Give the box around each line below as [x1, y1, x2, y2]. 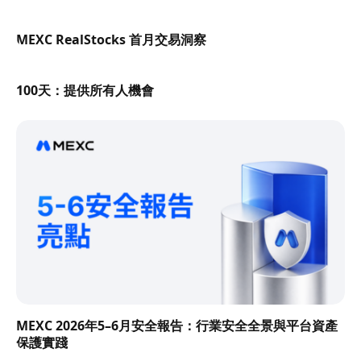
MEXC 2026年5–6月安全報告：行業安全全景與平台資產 [16, 317, 338, 335]
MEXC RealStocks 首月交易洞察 [16, 30, 206, 48]
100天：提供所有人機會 [16, 81, 154, 99]
